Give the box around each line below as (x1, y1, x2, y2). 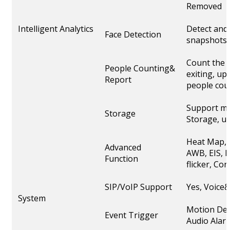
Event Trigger (105, 209, 158, 221)
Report (105, 74, 131, 86)
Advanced (105, 142, 141, 154)
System (18, 193, 46, 204)
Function (105, 153, 138, 165)
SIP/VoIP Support (105, 181, 172, 193)
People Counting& (105, 63, 175, 74)
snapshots (186, 34, 227, 46)
